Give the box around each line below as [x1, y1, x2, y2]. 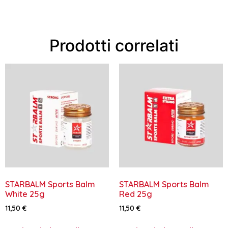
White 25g [5, 188, 45, 199]
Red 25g [119, 188, 152, 199]
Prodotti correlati [49, 35, 179, 55]
